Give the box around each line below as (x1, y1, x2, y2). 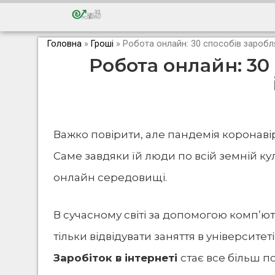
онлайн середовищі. (53, 171, 167, 184)
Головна (47, 39, 82, 49)
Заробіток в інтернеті (53, 251, 180, 264)
